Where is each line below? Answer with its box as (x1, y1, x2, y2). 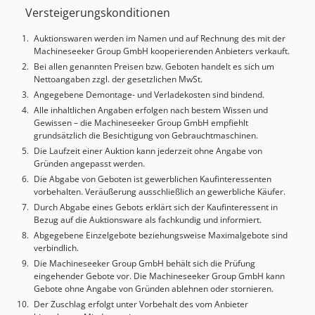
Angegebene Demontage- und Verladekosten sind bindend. (34, 88, 264, 101)
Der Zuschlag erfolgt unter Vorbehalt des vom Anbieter (34, 297, 248, 310)
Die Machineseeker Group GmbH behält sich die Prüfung (34, 257, 255, 269)
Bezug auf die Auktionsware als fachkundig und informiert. (34, 213, 262, 226)
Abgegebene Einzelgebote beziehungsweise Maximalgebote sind (34, 229, 288, 241)
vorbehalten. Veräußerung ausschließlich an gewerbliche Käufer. (34, 185, 285, 198)
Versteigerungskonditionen (25, 4, 170, 20)
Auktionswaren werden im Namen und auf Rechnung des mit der (34, 32, 285, 44)
